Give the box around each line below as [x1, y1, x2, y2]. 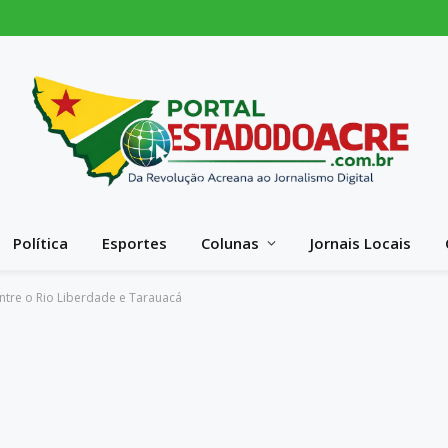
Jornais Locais [309, 233, 411, 253]
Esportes [101, 233, 167, 253]
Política [12, 233, 68, 253]
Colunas [200, 233, 259, 253]
